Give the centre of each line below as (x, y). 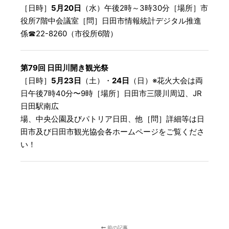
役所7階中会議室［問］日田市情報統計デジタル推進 (111, 21)
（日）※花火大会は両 (166, 80)
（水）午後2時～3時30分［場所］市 (145, 8)
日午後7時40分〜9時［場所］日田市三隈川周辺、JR (111, 93)
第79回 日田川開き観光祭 (64, 67)
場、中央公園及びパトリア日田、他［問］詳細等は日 (112, 119)
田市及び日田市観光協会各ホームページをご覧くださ (112, 131)
